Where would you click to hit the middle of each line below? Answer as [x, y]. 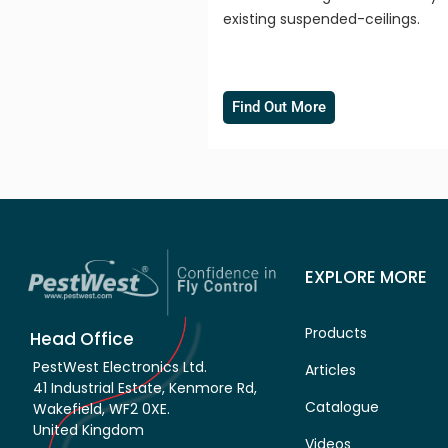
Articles [330, 369]
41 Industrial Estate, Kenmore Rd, [145, 388]
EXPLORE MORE [366, 276]
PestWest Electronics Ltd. [120, 367]
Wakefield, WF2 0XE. [101, 409]
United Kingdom [88, 430]
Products [336, 332]
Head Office [82, 339]
